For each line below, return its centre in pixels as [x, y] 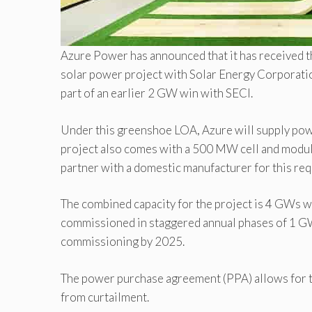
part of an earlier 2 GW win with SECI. [157, 93]
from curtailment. [105, 297]
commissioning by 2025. [123, 242]
